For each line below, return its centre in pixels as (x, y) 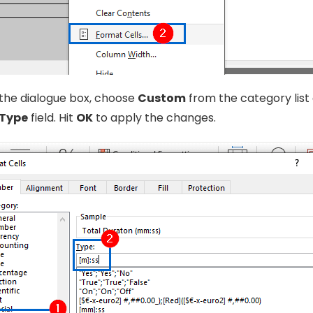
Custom (161, 99)
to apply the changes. (154, 118)
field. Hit (52, 118)
